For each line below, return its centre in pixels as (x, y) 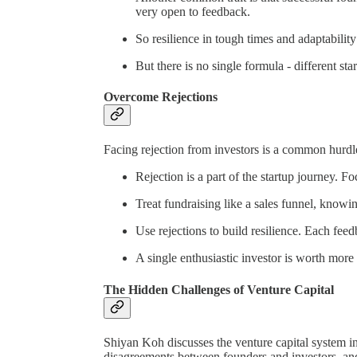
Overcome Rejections (161, 97)
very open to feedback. (193, 11)
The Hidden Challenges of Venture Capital (219, 289)
